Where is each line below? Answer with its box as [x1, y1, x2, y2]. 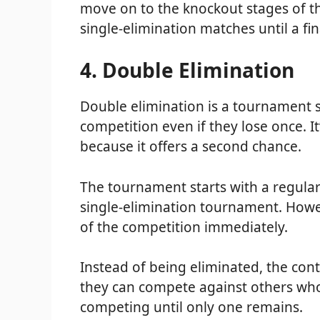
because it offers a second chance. [80, 137, 301, 156]
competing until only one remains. [80, 298, 303, 317]
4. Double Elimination [80, 56, 294, 84]
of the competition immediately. [80, 217, 288, 236]
